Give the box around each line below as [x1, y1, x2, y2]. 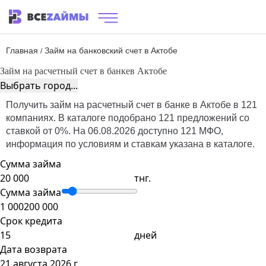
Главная [6, 46, 38, 55]
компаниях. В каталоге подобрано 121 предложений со [6, 113, 249, 123]
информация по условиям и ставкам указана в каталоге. [6, 139, 255, 149]
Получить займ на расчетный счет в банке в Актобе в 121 [6, 100, 257, 110]
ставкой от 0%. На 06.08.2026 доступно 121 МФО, [6, 126, 223, 136]
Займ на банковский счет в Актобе [45, 46, 178, 55]
